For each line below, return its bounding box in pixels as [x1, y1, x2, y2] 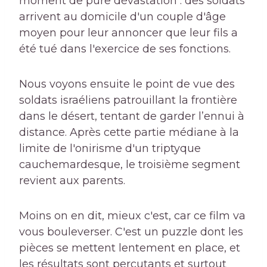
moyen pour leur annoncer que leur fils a [19, 26, 238, 40]
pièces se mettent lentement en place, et [19, 241, 240, 255]
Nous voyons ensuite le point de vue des [19, 77, 235, 91]
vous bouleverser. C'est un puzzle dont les [19, 225, 243, 239]
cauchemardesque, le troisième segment [19, 158, 240, 172]
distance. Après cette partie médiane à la [19, 126, 239, 139]
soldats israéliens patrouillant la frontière [19, 94, 237, 107]
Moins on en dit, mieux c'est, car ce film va [19, 209, 246, 223]
